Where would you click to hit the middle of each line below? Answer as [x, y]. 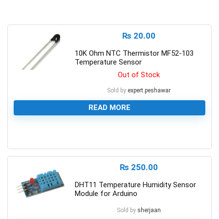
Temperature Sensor [108, 62]
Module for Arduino [106, 193]
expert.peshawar [149, 90]
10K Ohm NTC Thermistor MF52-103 [134, 53]
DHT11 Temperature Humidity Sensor [135, 185]
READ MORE [109, 107]
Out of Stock [139, 75]
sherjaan [149, 210]
